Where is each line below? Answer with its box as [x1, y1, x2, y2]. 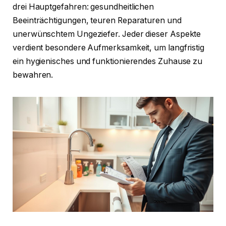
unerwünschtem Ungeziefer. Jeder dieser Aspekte [13, 29, 201, 39]
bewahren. [13, 70, 53, 80]
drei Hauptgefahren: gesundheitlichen [13, 2, 154, 12]
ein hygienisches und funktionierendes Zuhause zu [13, 56, 203, 67]
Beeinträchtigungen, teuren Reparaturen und [13, 16, 182, 26]
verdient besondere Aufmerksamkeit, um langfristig [13, 43, 205, 53]
